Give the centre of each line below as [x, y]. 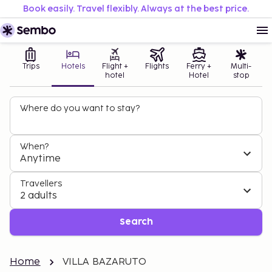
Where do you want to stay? [80, 108]
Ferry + [199, 66]
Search [136, 222]
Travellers [41, 184]
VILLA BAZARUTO [104, 262]
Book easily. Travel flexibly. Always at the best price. [136, 9]
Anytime [40, 159]
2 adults [39, 196]
